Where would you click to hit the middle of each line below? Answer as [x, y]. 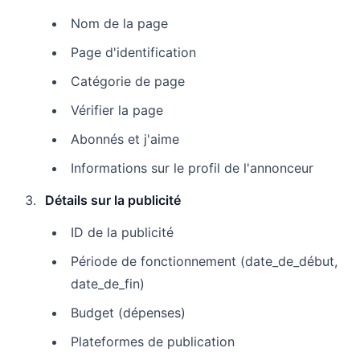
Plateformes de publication [153, 341]
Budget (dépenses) [128, 312]
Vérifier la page [117, 110]
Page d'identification [133, 52]
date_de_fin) [108, 283]
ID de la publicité [122, 232]
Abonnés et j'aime [125, 139]
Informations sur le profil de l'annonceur [192, 168]
